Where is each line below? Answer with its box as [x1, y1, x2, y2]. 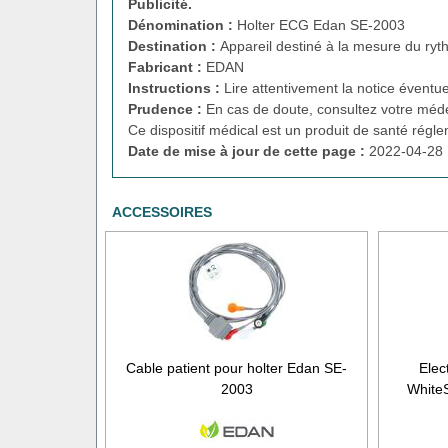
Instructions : [128, 79, 224, 96]
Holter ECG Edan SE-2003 [237, 16, 405, 33]
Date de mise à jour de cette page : [128, 142, 369, 159]
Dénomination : [128, 16, 237, 33]
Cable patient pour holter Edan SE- [126, 359, 348, 376]
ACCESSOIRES [112, 203, 212, 220]
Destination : [128, 37, 220, 54]
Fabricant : [128, 58, 206, 75]
